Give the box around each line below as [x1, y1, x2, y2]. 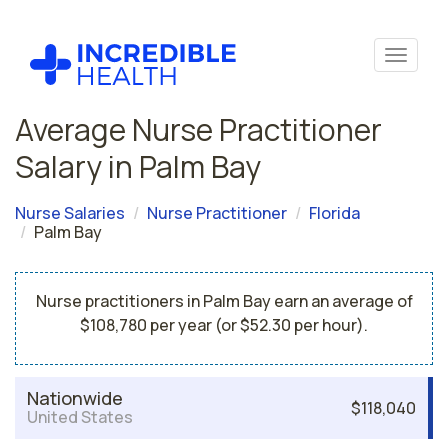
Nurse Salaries [15, 202, 125, 224]
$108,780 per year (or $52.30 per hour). [80, 314, 368, 336]
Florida [309, 202, 360, 224]
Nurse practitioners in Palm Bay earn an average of [35, 290, 413, 312]
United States [27, 406, 133, 428]
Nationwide [27, 386, 123, 410]
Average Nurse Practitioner [15, 109, 382, 150]
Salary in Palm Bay [15, 146, 261, 187]
